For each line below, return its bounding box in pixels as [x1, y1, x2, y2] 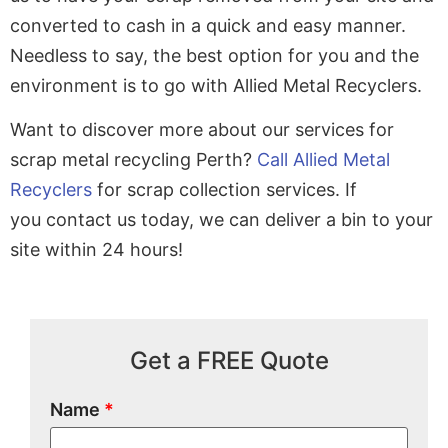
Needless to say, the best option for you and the [10, 44, 419, 66]
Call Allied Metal [257, 149, 390, 171]
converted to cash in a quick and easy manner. [10, 14, 406, 36]
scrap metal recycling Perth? [10, 149, 257, 171]
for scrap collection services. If [92, 179, 357, 201]
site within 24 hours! [10, 239, 183, 261]
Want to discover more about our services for [10, 119, 394, 141]
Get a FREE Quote [129, 346, 329, 376]
